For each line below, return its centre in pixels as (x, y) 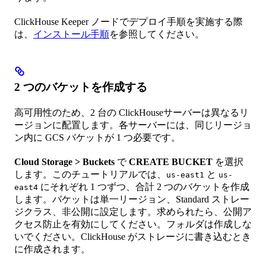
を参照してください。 (157, 34)
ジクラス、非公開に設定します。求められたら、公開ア (133, 211)
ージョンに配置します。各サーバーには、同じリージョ (133, 125)
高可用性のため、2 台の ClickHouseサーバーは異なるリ (132, 112)
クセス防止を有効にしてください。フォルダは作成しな (133, 224)
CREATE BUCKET (171, 161)
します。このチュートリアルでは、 (90, 174)
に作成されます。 (52, 249)
